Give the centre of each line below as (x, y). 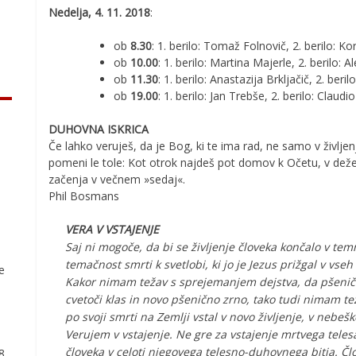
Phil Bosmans (84, 196)
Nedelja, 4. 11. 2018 (99, 12)
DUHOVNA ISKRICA (99, 129)
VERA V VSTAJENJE (112, 229)
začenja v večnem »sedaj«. (117, 179)
